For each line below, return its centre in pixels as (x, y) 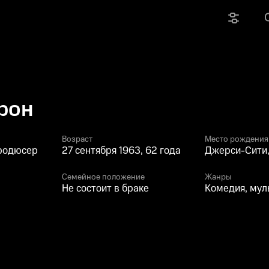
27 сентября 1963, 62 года (121, 151)
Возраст (77, 139)
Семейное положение (103, 177)
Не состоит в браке (105, 189)
